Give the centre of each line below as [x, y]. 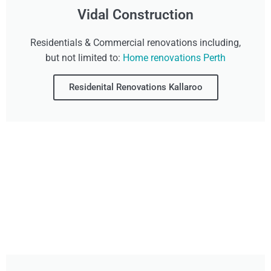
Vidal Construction [135, 15]
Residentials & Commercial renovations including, [135, 43]
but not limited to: [84, 58]
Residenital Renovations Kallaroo [135, 87]
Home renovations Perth [174, 58]
